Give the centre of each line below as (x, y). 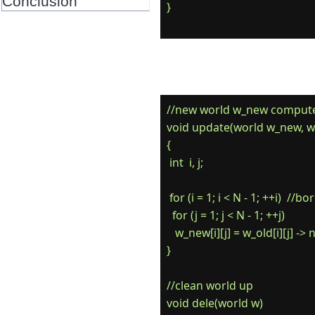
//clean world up (210, 285)
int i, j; (185, 162)
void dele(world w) (214, 303)
